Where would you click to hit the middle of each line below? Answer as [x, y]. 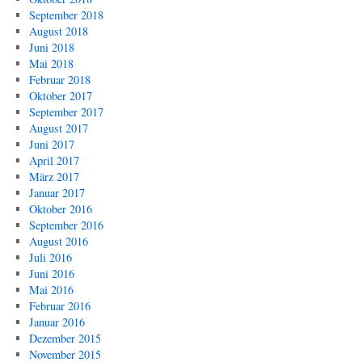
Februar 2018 [59, 80]
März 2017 [54, 177]
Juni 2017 [51, 144]
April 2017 [54, 160]
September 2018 [66, 15]
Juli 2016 [50, 257]
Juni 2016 [51, 274]
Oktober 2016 [60, 209]
